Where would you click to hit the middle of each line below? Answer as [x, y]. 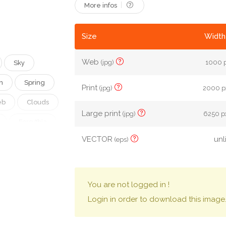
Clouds [38, 102]
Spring [35, 82]
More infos [102, 5]
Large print [102, 114]
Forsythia [33, 122]
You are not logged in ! [129, 185]
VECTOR [98, 139]
